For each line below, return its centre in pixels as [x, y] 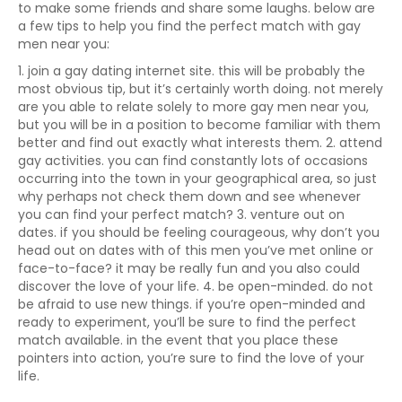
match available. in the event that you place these [178, 340]
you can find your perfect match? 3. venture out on [181, 214]
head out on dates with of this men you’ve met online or [196, 250]
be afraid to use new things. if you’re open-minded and [192, 304]
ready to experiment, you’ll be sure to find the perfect [187, 322]
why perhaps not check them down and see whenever [189, 197]
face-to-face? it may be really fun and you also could [189, 268]
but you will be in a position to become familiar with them [199, 125]
